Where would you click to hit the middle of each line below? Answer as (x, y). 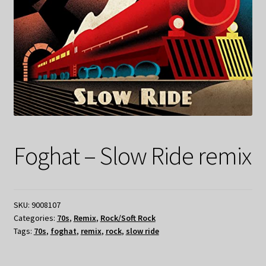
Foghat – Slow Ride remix (132, 155)
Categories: (35, 218)
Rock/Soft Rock (128, 218)
